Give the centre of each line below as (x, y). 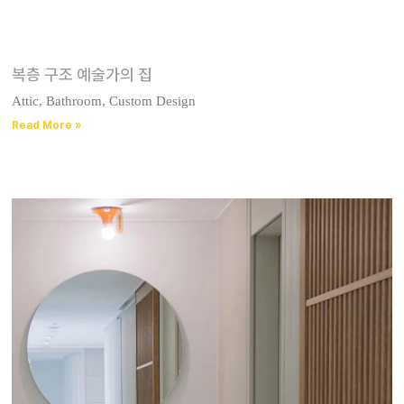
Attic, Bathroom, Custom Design (104, 101)
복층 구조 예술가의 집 (83, 75)
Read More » (47, 126)
